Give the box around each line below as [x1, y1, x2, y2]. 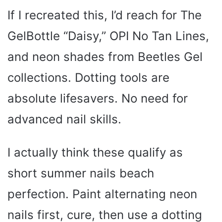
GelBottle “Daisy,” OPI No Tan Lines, [7, 28, 209, 43]
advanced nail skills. [7, 111, 121, 126]
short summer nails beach [7, 166, 154, 180]
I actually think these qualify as [7, 145, 183, 160]
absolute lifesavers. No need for [7, 91, 188, 106]
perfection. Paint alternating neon [7, 186, 197, 201]
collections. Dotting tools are [7, 70, 169, 85]
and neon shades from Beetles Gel [7, 49, 203, 64]
